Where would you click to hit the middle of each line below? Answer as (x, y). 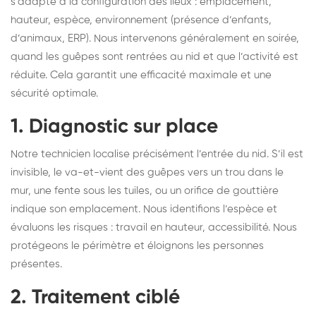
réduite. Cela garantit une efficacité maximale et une (141, 75)
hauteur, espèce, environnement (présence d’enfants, (141, 20)
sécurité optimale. (54, 93)
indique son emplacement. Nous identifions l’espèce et (144, 209)
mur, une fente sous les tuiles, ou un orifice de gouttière (145, 190)
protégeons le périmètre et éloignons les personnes (137, 245)
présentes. (36, 264)
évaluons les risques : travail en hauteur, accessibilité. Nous (154, 227)
